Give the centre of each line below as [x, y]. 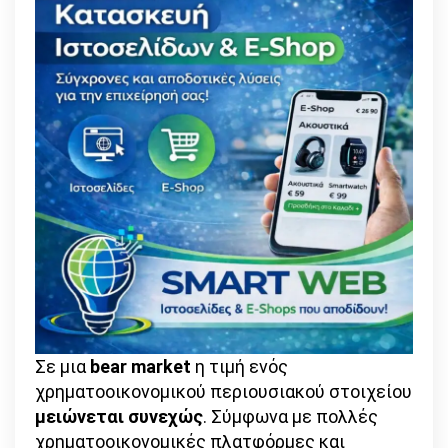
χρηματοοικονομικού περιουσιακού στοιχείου [223, 391]
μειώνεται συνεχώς [119, 416]
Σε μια [62, 366]
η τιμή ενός [239, 366]
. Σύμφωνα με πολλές [290, 416]
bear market [140, 366]
